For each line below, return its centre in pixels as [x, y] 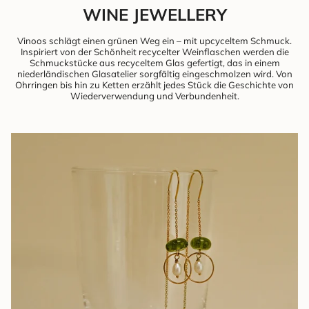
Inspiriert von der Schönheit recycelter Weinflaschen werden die [154, 52]
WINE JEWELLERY [154, 15]
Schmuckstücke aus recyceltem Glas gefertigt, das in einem [154, 63]
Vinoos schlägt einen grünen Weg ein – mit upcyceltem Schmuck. [154, 41]
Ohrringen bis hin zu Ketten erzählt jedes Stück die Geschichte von [154, 85]
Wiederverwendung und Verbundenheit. [154, 96]
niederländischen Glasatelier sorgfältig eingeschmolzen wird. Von [154, 74]
